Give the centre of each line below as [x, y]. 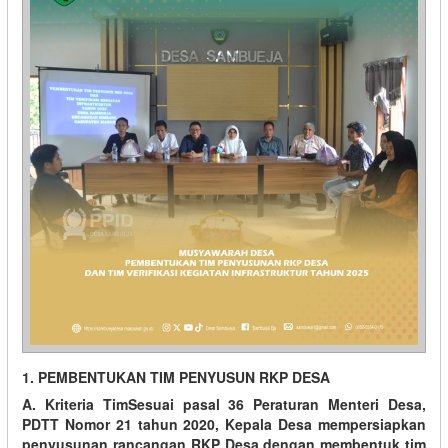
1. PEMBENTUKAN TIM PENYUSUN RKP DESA [176, 376]
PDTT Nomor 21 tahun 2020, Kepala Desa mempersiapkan [224, 423]
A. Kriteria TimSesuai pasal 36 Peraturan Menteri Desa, [224, 403]
